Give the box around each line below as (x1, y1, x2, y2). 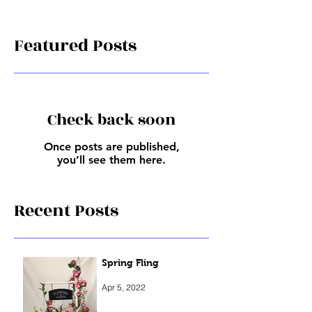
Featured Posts (14, 63, 136, 90)
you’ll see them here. (57, 184, 166, 198)
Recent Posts (14, 228, 118, 255)
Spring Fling (102, 288, 159, 299)
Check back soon (47, 139, 175, 163)
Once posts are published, (43, 171, 180, 185)
